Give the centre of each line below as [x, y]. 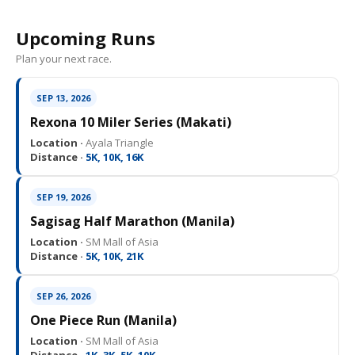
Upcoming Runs [86, 38]
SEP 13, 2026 [63, 98]
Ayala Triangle [118, 143]
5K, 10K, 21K [113, 256]
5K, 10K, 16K [113, 157]
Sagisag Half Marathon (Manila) [132, 221]
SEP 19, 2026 [63, 197]
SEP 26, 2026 [63, 296]
